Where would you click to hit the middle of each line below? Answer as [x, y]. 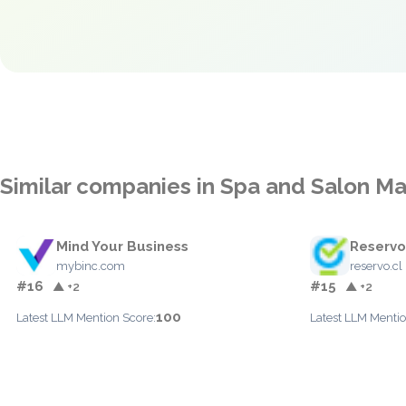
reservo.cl [376, 266]
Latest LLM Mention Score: [86, 318]
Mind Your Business [122, 246]
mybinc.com [91, 266]
